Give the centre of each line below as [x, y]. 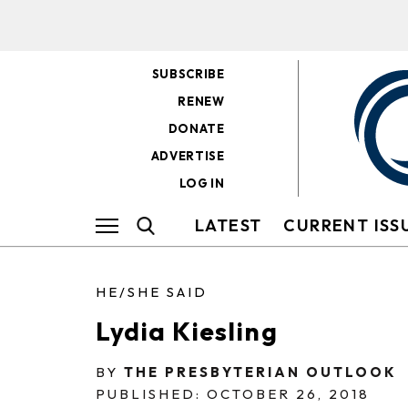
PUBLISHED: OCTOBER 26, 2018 [233, 394]
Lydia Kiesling [187, 331]
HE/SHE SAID [152, 292]
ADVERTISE [188, 156]
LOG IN [202, 183]
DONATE [196, 128]
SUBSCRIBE [188, 74]
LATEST [229, 225]
